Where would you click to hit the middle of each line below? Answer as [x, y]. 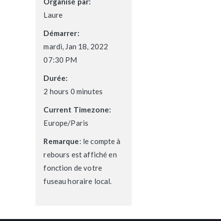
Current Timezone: [77, 110]
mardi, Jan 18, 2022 [76, 46]
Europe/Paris [66, 123]
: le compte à [100, 141]
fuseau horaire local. [78, 181]
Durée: [56, 78]
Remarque [61, 141]
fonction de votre [73, 168]
